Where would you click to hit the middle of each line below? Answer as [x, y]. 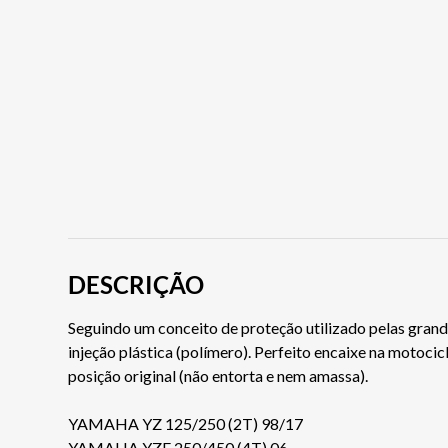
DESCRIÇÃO [136, 284]
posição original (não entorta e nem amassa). [218, 375]
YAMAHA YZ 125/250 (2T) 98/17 [185, 423]
